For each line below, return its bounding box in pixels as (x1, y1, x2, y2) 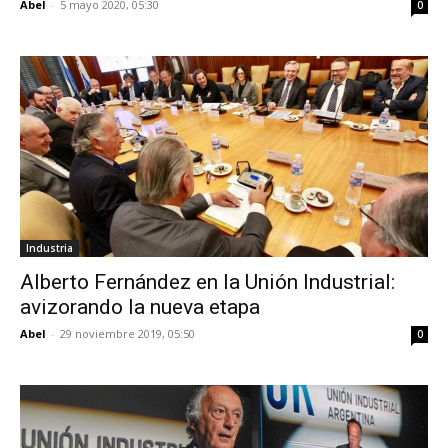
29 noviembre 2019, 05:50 (60, 325, 195, 341)
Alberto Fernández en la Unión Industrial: (20, 269, 395, 294)
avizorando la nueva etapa (20, 294, 260, 319)
